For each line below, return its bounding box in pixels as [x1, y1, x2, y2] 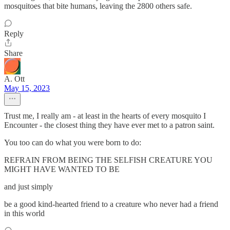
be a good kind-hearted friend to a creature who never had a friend [4, 200, 218, 208]
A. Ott [4, 74, 25, 83]
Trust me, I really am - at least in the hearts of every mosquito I [4, 111, 206, 120]
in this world [4, 209, 45, 218]
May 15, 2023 [4, 84, 50, 92]
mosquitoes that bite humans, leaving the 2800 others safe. [4, 2, 192, 10]
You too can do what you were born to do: [4, 138, 141, 147]
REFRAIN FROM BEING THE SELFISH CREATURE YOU [4, 156, 213, 164]
